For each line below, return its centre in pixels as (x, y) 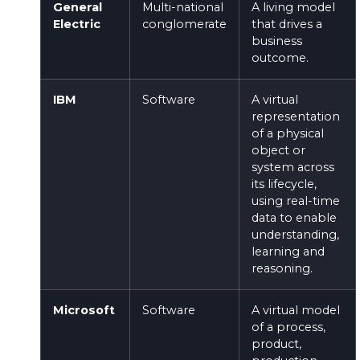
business (277, 41)
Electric (77, 24)
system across (293, 167)
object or (278, 150)
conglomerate (184, 24)
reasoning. (282, 268)
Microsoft (84, 310)
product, (276, 344)
